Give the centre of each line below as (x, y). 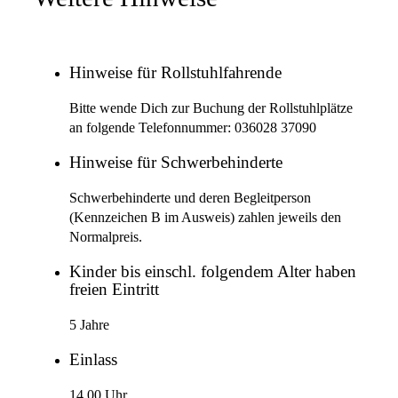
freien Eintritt (114, 290)
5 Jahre (89, 325)
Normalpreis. (106, 237)
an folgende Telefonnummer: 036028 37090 (193, 127)
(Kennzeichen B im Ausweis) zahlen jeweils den (205, 217)
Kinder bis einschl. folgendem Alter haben (213, 272)
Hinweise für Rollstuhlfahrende (175, 73)
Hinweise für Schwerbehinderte (176, 163)
